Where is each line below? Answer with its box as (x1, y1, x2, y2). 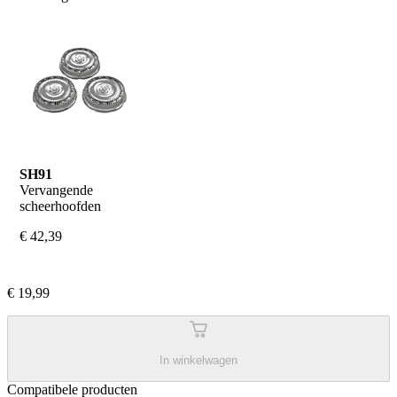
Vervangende (19, 183, 93, 198)
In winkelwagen (160, 354, 237, 368)
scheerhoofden (19, 198, 101, 214)
